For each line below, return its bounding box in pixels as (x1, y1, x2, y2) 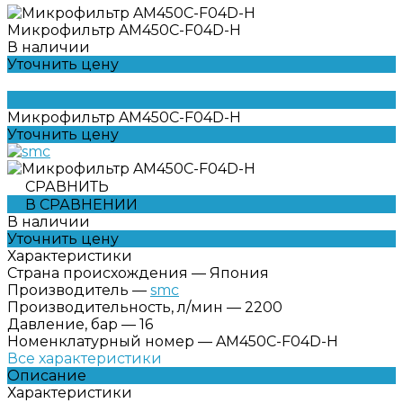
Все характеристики (7, 349, 162, 367)
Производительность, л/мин (7, 298, 223, 316)
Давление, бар (7, 315, 118, 333)
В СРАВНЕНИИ (25, 195, 138, 213)
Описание (7, 366, 86, 384)
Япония (210, 264, 269, 282)
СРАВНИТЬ (25, 177, 109, 195)
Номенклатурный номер (7, 332, 194, 350)
